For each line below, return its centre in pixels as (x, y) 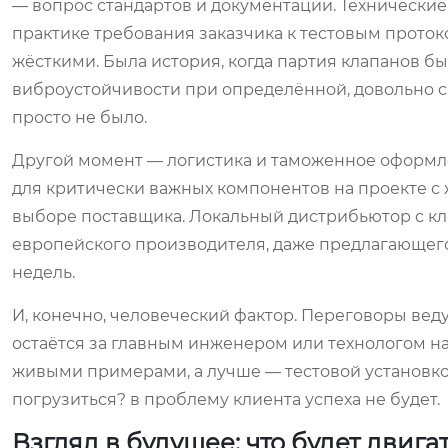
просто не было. (79, 117)
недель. (43, 272)
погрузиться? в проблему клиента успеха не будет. (226, 399)
